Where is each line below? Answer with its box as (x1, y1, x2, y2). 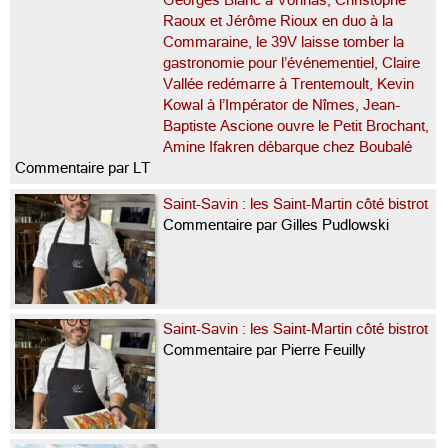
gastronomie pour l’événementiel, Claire (163, 54, 420, 71)
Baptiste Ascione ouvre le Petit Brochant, (163, 117, 429, 134)
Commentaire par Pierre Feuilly (163, 341, 366, 358)
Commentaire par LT (15, 159, 150, 176)
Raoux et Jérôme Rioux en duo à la (163, 12, 393, 29)
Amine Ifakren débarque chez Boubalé (163, 138, 416, 155)
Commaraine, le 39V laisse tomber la (163, 33, 404, 50)
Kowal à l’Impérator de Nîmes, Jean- (163, 96, 400, 113)
